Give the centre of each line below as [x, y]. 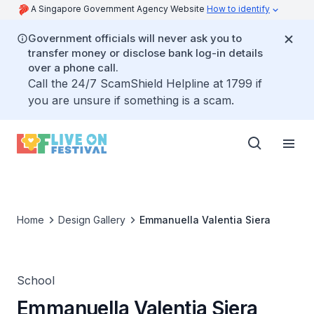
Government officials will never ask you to [135, 38]
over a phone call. [73, 68]
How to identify [238, 9]
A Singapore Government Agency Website [119, 9]
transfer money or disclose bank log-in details [145, 53]
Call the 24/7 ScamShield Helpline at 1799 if [145, 83]
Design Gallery [92, 220]
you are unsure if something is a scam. [131, 100]
